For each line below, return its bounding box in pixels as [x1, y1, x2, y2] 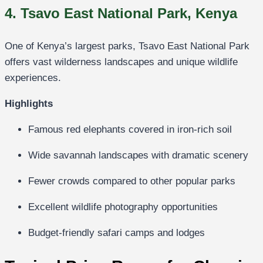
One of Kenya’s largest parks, [5, 41, 139, 52]
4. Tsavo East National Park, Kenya [5, 5, 237, 22]
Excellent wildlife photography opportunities [28, 201, 218, 213]
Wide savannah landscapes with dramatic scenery [28, 150, 248, 161]
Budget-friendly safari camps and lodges [28, 227, 205, 239]
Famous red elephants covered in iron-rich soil [28, 124, 232, 136]
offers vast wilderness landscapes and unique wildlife [5, 56, 238, 68]
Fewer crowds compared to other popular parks [28, 176, 235, 187]
